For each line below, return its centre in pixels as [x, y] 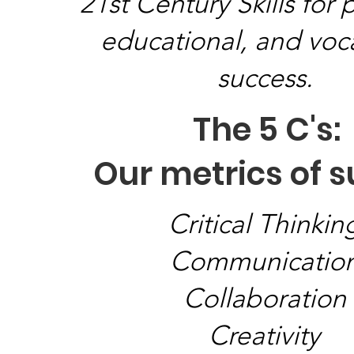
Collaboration [264, 298]
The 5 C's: [266, 130]
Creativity [265, 335]
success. [265, 78]
